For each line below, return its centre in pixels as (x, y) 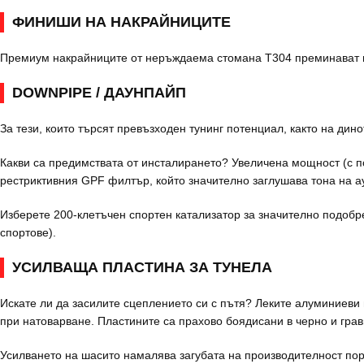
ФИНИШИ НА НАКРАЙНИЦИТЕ (121, 22)
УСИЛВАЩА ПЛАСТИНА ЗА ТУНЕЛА (142, 267)
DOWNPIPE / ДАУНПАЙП (99, 93)
